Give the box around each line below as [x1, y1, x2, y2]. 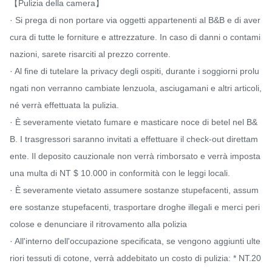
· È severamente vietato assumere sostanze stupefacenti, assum [10, 185, 259, 195]
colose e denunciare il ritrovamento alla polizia [10, 219, 187, 229]
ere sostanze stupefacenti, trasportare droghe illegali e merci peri [10, 202, 260, 212]
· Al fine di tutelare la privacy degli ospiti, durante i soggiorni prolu [10, 66, 259, 76]
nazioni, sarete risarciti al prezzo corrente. [10, 49, 171, 59]
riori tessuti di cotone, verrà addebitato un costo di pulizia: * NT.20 [10, 253, 261, 263]
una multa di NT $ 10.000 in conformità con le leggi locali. [10, 168, 230, 178]
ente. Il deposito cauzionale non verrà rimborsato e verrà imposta [10, 151, 260, 161]
